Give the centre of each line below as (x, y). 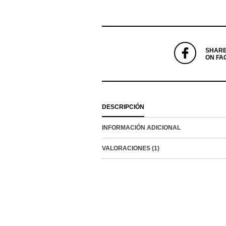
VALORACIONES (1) (131, 149)
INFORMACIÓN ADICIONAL (141, 128)
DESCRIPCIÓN (123, 107)
